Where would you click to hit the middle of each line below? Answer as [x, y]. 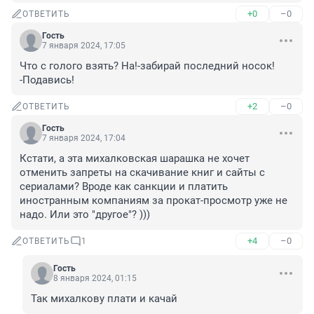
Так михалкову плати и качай [104, 299]
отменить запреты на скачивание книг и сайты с [142, 173]
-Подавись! [47, 80]
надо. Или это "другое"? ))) [85, 215]
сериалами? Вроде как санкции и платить [124, 187]
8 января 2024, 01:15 [95, 279]
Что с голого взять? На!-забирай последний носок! [147, 66]
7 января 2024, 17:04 [84, 138]
